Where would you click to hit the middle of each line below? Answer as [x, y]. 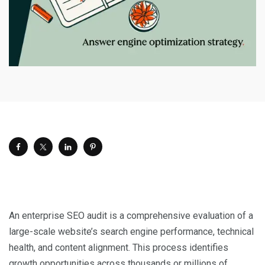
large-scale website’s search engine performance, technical [131, 231]
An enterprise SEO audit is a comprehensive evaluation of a [131, 215]
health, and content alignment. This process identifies [119, 247]
